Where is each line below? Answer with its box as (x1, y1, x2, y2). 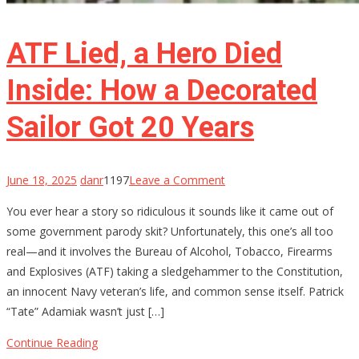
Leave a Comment (129, 171, 225, 188)
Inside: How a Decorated (6, 73, 317, 107)
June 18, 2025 (6, 171, 77, 188)
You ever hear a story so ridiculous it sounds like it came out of (6, 203, 333, 219)
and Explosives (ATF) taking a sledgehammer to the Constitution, (6, 263, 343, 279)
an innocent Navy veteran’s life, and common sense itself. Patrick (6, 283, 344, 299)
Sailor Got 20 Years (6, 110, 254, 144)
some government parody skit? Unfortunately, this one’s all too (6, 223, 333, 239)
